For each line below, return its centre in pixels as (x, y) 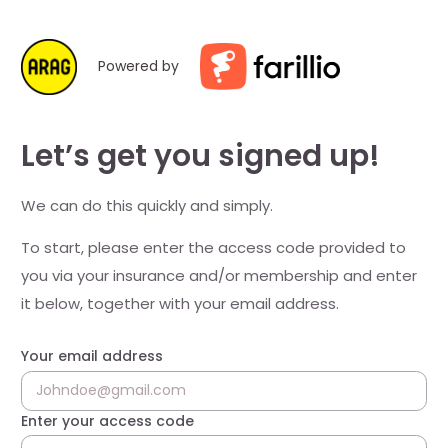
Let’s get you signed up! (200, 155)
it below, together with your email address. (180, 303)
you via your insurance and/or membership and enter (219, 275)
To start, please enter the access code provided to (213, 247)
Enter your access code (107, 420)
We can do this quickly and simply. (147, 205)
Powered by (138, 66)
